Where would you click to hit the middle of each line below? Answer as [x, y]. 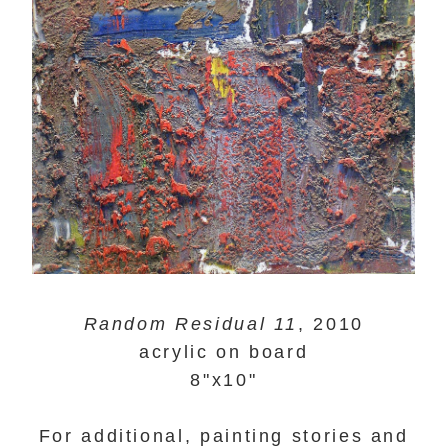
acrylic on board [224, 351]
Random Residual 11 [191, 323]
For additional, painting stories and [223, 435]
